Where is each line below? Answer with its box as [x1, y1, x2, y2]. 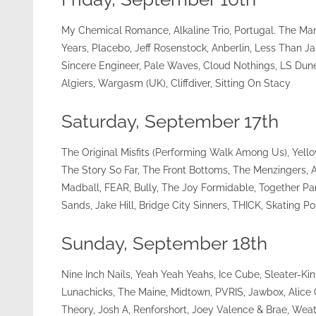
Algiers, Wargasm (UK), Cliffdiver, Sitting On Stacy [61, 77, 291, 89]
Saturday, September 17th [61, 110, 279, 132]
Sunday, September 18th [61, 232, 267, 254]
